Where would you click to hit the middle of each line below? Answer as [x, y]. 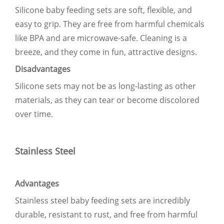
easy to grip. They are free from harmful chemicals [110, 24]
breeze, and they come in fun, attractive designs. [106, 52]
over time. [34, 114]
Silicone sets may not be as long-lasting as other [105, 86]
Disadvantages [43, 69]
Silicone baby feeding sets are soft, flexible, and [103, 10]
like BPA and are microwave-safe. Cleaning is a [101, 38]
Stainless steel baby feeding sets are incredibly [102, 200]
